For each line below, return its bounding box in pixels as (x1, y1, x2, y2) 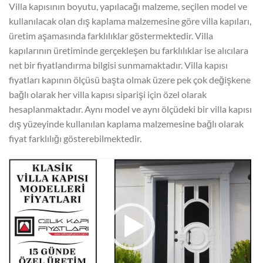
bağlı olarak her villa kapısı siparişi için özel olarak (9, 89, 207, 100)
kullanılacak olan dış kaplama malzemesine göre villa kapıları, (9, 15, 251, 26)
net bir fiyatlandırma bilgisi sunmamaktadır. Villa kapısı (9, 59, 228, 70)
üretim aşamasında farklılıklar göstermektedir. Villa (9, 30, 213, 41)
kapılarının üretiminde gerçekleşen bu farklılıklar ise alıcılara (9, 45, 248, 56)
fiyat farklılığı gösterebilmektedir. (9, 133, 141, 144)
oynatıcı (8, 173, 41, 185)
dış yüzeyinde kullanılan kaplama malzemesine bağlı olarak (9, 118, 244, 129)
